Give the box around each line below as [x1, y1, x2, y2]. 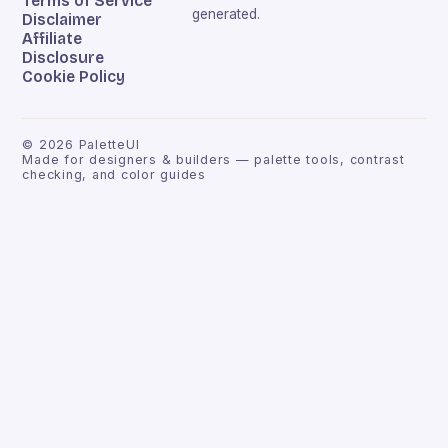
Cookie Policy [22, 67, 126, 87]
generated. [191, 6, 260, 23]
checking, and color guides [22, 167, 206, 183]
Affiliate [22, 29, 83, 49]
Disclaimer [22, 10, 103, 30]
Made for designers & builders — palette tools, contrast [22, 152, 405, 168]
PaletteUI [78, 137, 140, 153]
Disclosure [22, 48, 105, 68]
